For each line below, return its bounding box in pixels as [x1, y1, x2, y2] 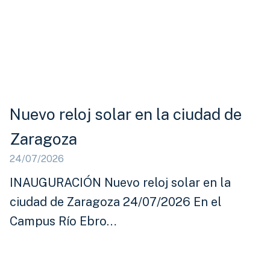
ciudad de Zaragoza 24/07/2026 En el [10, 195, 222, 210]
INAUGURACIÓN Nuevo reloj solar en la [10, 175, 231, 190]
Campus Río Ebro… [10, 214, 117, 229]
